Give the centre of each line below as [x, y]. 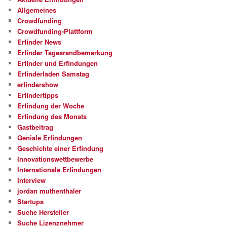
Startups [31, 201]
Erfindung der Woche [51, 105]
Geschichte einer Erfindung [61, 148]
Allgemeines [37, 10]
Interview [32, 180]
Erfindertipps [38, 95]
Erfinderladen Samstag [53, 73]
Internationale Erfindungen [60, 169]
